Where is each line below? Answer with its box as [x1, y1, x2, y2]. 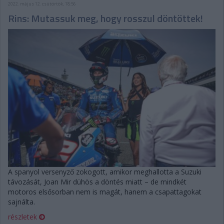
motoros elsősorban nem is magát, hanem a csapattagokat [8, 186, 201, 196]
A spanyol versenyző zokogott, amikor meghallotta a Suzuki [8, 166, 201, 176]
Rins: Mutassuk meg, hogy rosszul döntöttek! [8, 10, 203, 26]
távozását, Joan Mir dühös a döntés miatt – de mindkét [8, 176, 186, 186]
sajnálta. [8, 196, 35, 206]
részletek [8, 211, 39, 221]
